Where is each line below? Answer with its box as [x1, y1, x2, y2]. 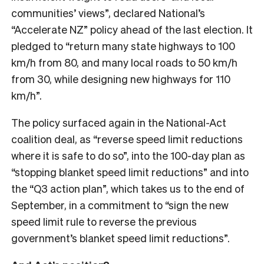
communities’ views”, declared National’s [11, 5, 205, 19]
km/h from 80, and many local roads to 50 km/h [11, 55, 237, 69]
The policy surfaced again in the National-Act [11, 115, 226, 129]
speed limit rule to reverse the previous [11, 214, 197, 228]
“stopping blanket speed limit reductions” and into [11, 164, 249, 179]
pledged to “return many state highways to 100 [11, 38, 235, 52]
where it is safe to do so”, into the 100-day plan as [11, 148, 245, 162]
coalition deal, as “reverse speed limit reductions [11, 131, 243, 146]
